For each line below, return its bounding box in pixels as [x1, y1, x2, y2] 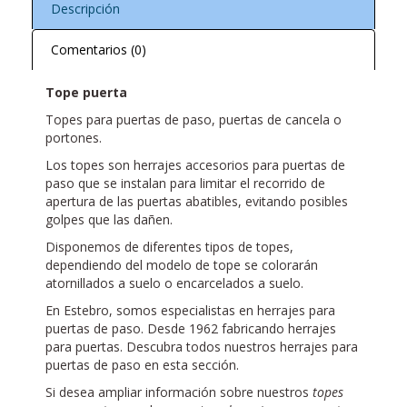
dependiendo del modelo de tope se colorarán [45, 256, 318, 274]
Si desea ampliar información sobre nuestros [45, 383, 313, 402]
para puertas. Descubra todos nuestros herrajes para [45, 338, 358, 356]
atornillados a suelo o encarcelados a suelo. [45, 274, 303, 293]
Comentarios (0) [51, 41, 146, 59]
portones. [45, 129, 102, 147]
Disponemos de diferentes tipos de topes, [45, 238, 293, 256]
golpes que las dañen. [45, 211, 173, 229]
